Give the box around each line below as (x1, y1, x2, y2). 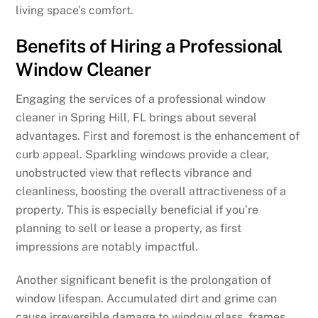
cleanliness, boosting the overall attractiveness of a (16, 185, 287, 199)
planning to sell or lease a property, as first (16, 221, 242, 236)
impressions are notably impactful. (16, 240, 199, 254)
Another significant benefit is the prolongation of (16, 273, 272, 287)
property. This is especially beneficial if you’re (16, 203, 259, 217)
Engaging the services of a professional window (16, 92, 266, 106)
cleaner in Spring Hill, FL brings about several (16, 111, 258, 125)
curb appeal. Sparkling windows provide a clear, (16, 148, 270, 162)
